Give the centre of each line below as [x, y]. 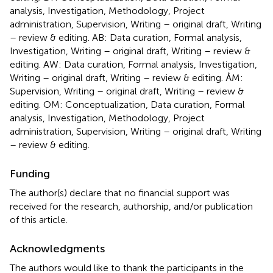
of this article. [39, 219]
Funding [30, 173]
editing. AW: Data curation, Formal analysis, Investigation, [133, 64]
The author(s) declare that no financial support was [120, 193]
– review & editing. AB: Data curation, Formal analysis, [126, 37]
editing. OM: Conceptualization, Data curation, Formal [127, 104]
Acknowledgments [57, 248]
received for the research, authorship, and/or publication [131, 206]
